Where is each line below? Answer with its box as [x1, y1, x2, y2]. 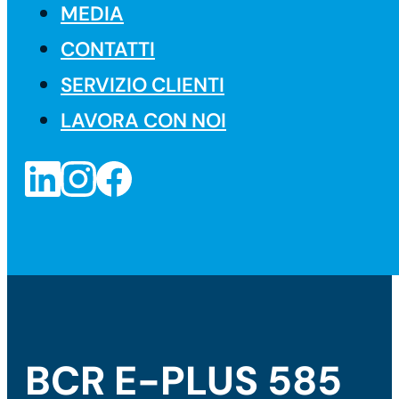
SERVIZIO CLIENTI [61, 72, 224, 99]
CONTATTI [61, 37, 155, 63]
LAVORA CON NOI [61, 108, 226, 134]
